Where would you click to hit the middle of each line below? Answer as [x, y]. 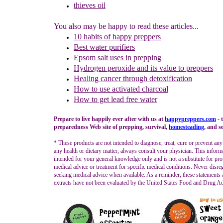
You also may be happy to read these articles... [126, 26]
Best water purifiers [104, 47]
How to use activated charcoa [120, 89]
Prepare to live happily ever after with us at [109, 119]
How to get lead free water [115, 99]
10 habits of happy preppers [117, 37]
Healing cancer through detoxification [133, 78]
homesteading [186, 127]
